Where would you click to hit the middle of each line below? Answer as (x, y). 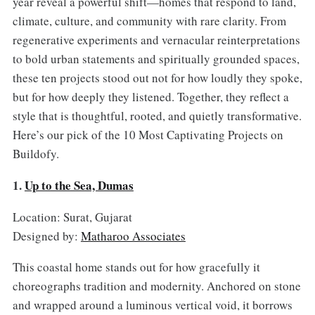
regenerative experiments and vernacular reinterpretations (156, 39)
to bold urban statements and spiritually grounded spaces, (156, 58)
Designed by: (46, 236)
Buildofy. (36, 153)
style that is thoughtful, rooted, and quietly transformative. (157, 115)
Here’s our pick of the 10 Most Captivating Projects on (148, 134)
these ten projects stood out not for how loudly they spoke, (157, 77)
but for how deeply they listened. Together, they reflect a (150, 96)
